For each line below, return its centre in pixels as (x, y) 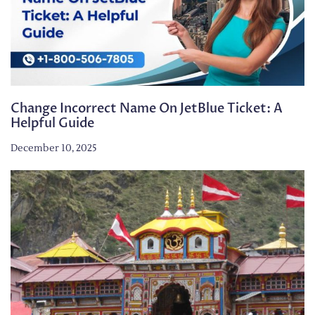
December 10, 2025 (54, 149)
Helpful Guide (52, 124)
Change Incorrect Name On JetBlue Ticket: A (147, 109)
